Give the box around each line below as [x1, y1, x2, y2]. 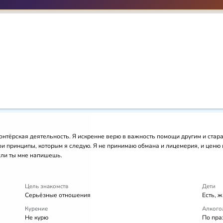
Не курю [25, 214, 48, 222]
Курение [25, 205, 48, 213]
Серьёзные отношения [25, 191, 91, 200]
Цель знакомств [25, 182, 68, 191]
